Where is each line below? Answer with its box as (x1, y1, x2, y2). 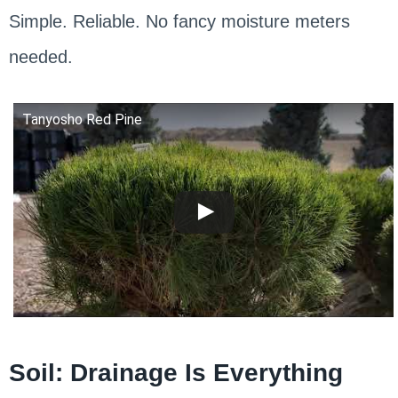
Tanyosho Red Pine (21, 110, 142, 128)
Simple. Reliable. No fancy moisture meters (8, 11, 350, 31)
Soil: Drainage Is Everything (8, 358, 343, 386)
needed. (8, 46, 73, 67)
